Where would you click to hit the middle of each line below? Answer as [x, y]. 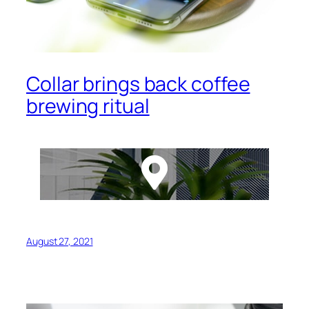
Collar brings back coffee [138, 84]
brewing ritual [88, 106]
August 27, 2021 [60, 241]
